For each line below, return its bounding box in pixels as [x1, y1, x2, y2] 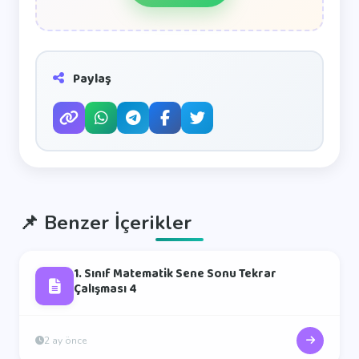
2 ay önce [44, 333, 87, 347]
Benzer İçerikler [38, 210, 192, 236]
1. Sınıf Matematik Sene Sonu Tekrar [74, 264, 276, 284]
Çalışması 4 [74, 280, 137, 299]
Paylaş [71, 69, 111, 89]
